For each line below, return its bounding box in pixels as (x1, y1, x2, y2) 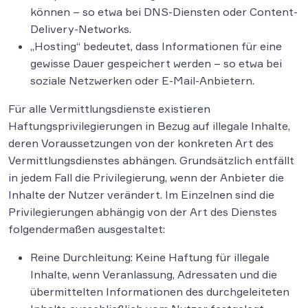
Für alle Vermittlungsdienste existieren (8, 102, 210, 116)
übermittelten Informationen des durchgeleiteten (30, 285, 289, 299)
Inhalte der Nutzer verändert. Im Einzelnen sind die (8, 188, 274, 202)
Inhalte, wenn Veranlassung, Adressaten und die (30, 267, 277, 282)
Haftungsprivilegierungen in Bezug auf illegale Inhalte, (8, 119, 290, 133)
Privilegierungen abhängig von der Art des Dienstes (8, 205, 277, 219)
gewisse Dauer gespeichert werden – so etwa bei (30, 56, 282, 71)
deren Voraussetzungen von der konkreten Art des (8, 136, 274, 151)
